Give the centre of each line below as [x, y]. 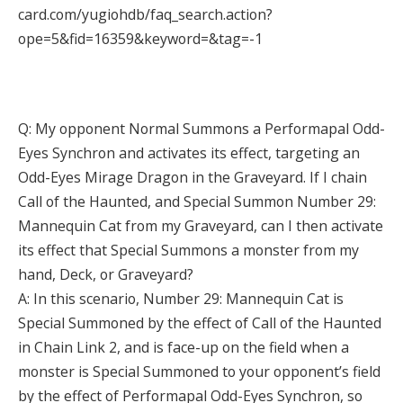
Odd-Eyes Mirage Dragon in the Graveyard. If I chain [193, 178]
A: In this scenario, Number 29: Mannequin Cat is [181, 299]
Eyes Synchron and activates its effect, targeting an [189, 153]
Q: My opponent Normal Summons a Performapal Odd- [201, 129]
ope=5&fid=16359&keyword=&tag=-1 [140, 39]
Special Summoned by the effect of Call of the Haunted [200, 323]
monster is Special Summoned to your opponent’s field [199, 372]
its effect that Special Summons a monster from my [188, 251]
